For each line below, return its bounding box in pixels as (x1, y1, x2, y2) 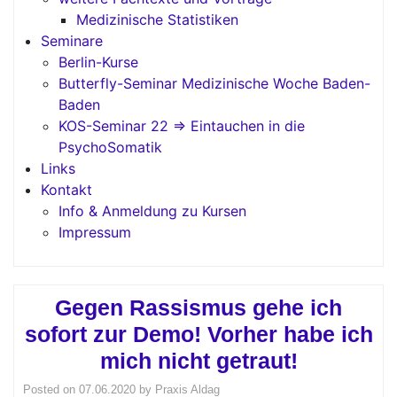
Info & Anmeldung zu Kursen (58, 202, 246, 220)
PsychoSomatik (58, 138, 162, 156)
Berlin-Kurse (58, 53, 138, 71)
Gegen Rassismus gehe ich (55, 295, 342, 320)
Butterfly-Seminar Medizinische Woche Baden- (58, 74, 370, 92)
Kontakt (41, 181, 92, 198)
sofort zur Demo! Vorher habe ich (24, 322, 373, 346)
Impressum (58, 223, 131, 241)
